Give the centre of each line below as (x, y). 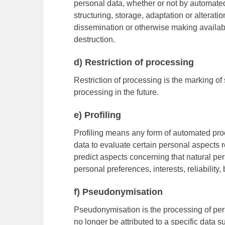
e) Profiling (97, 115)
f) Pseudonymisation (118, 192)
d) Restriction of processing (134, 62)
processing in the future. (116, 92)
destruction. (94, 39)
